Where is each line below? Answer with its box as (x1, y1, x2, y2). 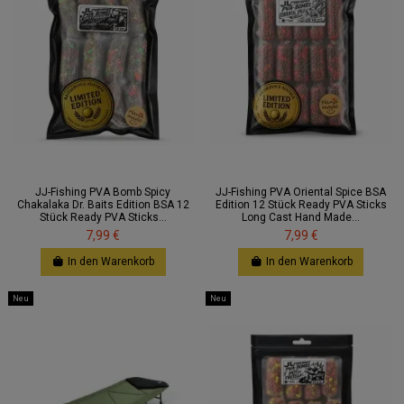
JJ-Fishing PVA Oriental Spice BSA (216, 186, 387, 199)
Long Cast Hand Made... (242, 211, 361, 225)
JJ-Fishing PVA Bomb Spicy (35, 186, 171, 199)
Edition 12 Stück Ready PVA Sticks (215, 198, 387, 212)
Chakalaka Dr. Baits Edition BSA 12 (16, 198, 189, 212)
